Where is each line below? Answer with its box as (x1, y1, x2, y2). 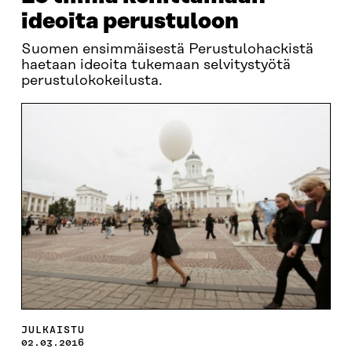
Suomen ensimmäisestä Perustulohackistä (20, 42, 313, 57)
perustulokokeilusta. (20, 73, 163, 89)
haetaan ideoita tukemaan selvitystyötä (20, 57, 291, 73)
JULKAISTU (20, 323, 85, 335)
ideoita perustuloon (20, 9, 239, 34)
